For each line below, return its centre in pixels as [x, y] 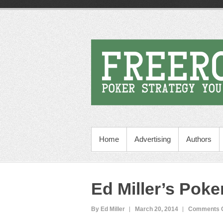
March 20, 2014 [157, 209]
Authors [199, 139]
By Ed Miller [108, 209]
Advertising [153, 139]
